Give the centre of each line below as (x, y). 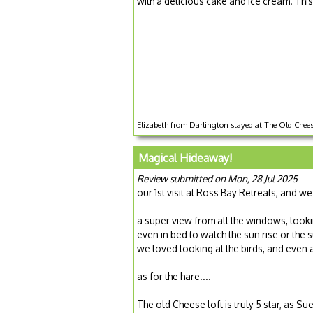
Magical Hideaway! (185, 158)
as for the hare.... (174, 277)
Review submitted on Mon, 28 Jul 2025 (217, 179)
